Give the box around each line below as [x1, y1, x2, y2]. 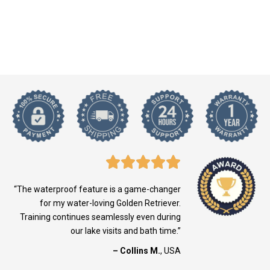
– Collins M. [112, 246, 160, 256]
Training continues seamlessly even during [19, 212, 181, 222]
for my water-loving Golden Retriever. [39, 198, 181, 209]
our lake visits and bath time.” [70, 226, 181, 236]
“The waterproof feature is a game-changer [13, 184, 181, 195]
